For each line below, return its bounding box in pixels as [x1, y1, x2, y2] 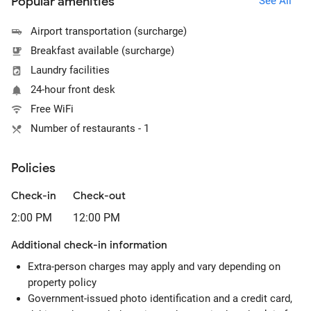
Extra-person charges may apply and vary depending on [28, 260, 280, 273]
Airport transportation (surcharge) [31, 25, 187, 37]
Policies [11, 160, 56, 176]
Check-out [73, 190, 126, 202]
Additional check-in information [11, 239, 167, 251]
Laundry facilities [31, 64, 110, 76]
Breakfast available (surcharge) [31, 44, 174, 57]
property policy [28, 276, 96, 289]
